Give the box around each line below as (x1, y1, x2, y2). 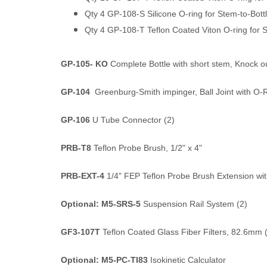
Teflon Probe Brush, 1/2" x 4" (91, 143, 202, 153)
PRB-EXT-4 (61, 171, 104, 181)
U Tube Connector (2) (90, 115, 175, 125)
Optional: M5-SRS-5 (61, 199, 141, 209)
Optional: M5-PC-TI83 (61, 255, 148, 265)
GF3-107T (61, 227, 100, 237)
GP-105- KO (61, 59, 108, 69)
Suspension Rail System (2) (141, 199, 247, 209)
